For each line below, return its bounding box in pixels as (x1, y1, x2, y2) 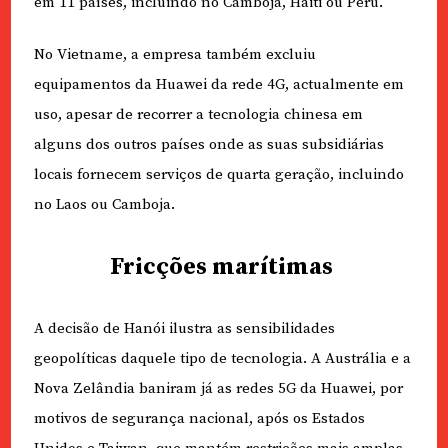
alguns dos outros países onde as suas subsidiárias (33, 135, 384, 155)
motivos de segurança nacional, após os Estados (33, 409, 365, 429)
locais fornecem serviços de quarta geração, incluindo (33, 165, 404, 185)
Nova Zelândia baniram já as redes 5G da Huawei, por (33, 379, 403, 399)
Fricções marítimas (109, 252, 333, 283)
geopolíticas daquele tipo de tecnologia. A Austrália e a (33, 349, 411, 369)
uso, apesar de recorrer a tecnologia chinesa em (33, 105, 363, 125)
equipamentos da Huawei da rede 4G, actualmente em (33, 75, 404, 95)
